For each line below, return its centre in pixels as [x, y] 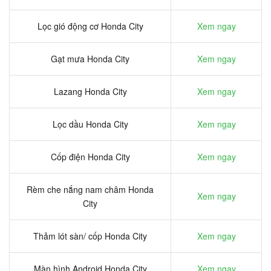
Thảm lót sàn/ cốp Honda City [90, 236]
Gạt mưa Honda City [90, 59]
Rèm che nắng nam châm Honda [90, 190]
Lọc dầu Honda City [90, 124]
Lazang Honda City [90, 92]
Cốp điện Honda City [90, 157]
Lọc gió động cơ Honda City [90, 26]
